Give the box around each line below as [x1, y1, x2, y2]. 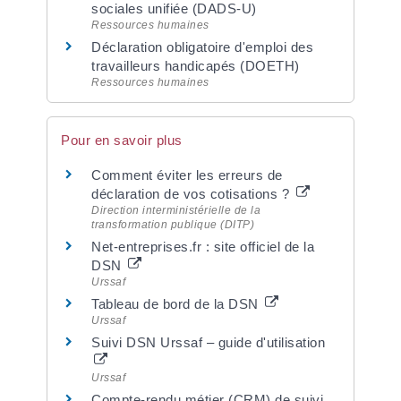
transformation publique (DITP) [91, 218, 255, 231]
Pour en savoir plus [61, 132, 183, 148]
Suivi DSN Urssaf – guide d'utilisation [91, 335, 326, 350]
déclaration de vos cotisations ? [91, 186, 294, 201]
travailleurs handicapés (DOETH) [91, 57, 300, 73]
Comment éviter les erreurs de [91, 167, 283, 183]
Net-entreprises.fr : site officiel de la [91, 239, 315, 254]
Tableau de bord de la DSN [91, 296, 263, 311]
